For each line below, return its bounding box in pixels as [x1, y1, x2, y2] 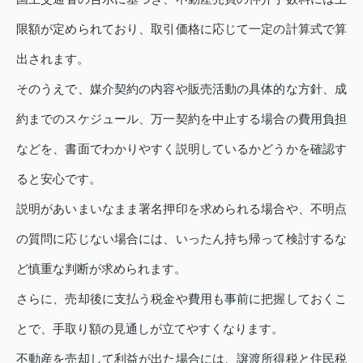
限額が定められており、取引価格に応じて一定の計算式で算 [16, 21, 347, 36]
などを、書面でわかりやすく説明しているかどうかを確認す [16, 141, 347, 156]
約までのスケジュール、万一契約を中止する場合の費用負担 [16, 111, 347, 126]
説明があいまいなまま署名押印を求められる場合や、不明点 [16, 201, 347, 216]
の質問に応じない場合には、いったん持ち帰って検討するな [16, 231, 347, 246]
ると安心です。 [16, 171, 101, 186]
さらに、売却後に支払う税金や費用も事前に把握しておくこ [16, 291, 347, 305]
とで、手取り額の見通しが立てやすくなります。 [16, 321, 284, 335]
